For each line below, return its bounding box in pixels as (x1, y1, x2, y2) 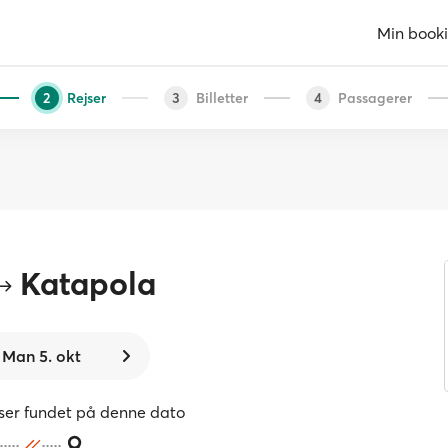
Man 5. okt (2, 346, 82, 366)
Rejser (66, 88, 106, 107)
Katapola (19, 264, 156, 303)
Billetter (195, 88, 248, 107)
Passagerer (337, 88, 412, 107)
